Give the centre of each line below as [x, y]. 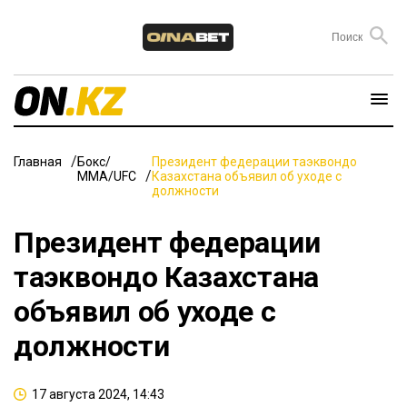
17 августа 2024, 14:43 [98, 394]
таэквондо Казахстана [166, 277]
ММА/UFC [107, 176]
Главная [38, 161]
